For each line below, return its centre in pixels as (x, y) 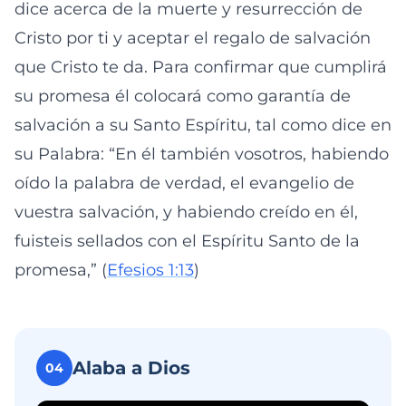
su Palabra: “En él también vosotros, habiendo (202, 154)
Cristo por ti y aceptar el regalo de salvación (193, 38)
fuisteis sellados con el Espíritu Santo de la (187, 241)
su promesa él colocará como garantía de (183, 96)
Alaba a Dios (131, 368)
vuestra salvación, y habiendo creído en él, (186, 212)
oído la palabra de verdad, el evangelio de (184, 183)
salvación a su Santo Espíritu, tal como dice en (203, 125)
